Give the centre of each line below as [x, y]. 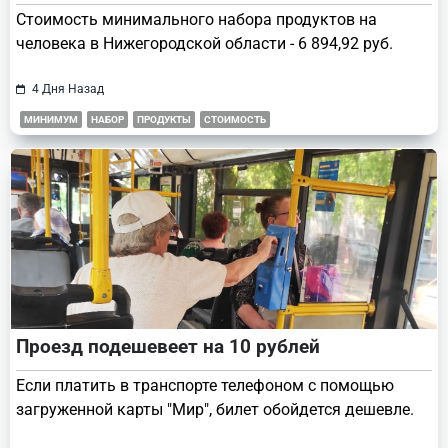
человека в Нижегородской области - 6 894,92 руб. [204, 43]
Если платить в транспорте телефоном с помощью [205, 385]
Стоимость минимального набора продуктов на [196, 19]
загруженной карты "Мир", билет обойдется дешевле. [215, 409]
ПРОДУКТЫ [164, 119]
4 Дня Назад [67, 88]
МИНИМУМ [51, 119]
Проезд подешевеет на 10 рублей [168, 346]
